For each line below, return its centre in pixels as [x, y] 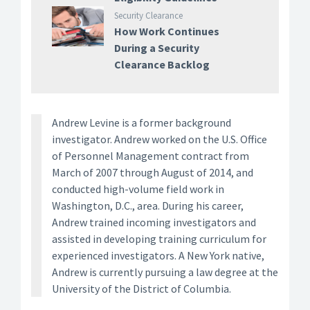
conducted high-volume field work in [138, 189]
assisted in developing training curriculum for [159, 239]
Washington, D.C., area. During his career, [148, 206]
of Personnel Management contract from [151, 156]
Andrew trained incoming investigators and [154, 222]
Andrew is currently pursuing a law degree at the [165, 272]
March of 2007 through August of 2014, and [153, 173]
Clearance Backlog [162, 65]
